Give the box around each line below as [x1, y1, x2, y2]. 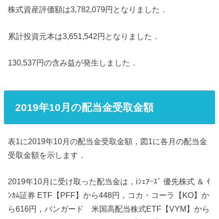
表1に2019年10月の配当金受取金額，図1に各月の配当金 [8, 137, 208, 146]
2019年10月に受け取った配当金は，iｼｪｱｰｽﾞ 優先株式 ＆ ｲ [8, 177, 211, 186]
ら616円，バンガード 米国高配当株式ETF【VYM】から [8, 204, 210, 214]
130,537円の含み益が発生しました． [8, 58, 138, 67]
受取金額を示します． [8, 151, 87, 160]
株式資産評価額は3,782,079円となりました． [8, 5, 168, 14]
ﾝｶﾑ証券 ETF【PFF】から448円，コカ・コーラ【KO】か [8, 191, 210, 200]
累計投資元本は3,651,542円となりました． [8, 31, 160, 41]
